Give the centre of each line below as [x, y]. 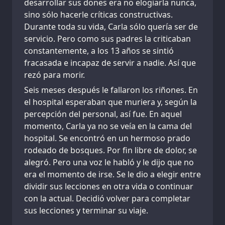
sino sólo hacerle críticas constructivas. [98, 15]
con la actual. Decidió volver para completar [107, 199]
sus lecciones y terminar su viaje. [86, 211]
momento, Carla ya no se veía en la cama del [108, 126]
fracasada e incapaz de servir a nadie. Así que [110, 63]
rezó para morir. [54, 75]
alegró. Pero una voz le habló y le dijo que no [109, 162]
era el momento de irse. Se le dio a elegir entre [113, 175]
